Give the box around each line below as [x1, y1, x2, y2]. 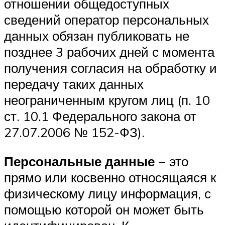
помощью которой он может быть [4, 201, 204, 217]
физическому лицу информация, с [4, 185, 211, 201]
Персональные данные [4, 153, 155, 169]
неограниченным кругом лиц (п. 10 [4, 92, 210, 108]
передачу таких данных [4, 76, 144, 92]
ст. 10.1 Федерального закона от [4, 108, 196, 125]
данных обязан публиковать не [4, 28, 189, 44]
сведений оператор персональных [4, 12, 209, 28]
